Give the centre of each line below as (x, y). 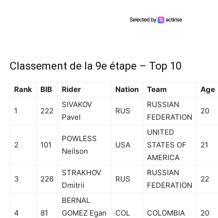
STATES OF (167, 145)
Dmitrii (73, 185)
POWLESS (79, 138)
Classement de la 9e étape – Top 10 (96, 66)
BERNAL (76, 200)
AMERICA (163, 157)
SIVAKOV (77, 104)
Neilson (75, 151)
